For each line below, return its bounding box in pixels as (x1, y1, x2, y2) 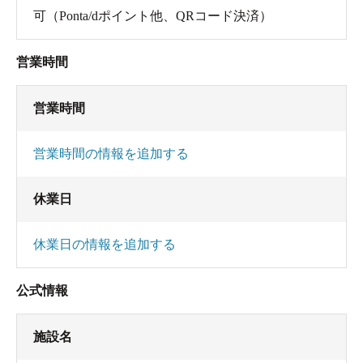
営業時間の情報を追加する (33, 147, 189, 161)
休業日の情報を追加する (33, 237, 176, 252)
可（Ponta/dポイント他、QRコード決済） (33, 9, 272, 23)
